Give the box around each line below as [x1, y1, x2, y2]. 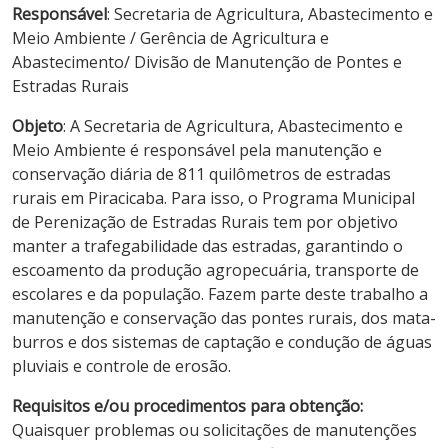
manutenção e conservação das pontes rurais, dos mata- [12, 306, 436, 329]
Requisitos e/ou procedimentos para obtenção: [12, 394, 363, 417]
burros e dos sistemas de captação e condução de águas [12, 330, 432, 353]
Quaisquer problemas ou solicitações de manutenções [12, 418, 417, 441]
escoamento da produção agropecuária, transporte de [12, 258, 419, 281]
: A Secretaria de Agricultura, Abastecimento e [63, 114, 403, 137]
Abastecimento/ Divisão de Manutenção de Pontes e [12, 50, 402, 73]
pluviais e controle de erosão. [12, 354, 231, 377]
